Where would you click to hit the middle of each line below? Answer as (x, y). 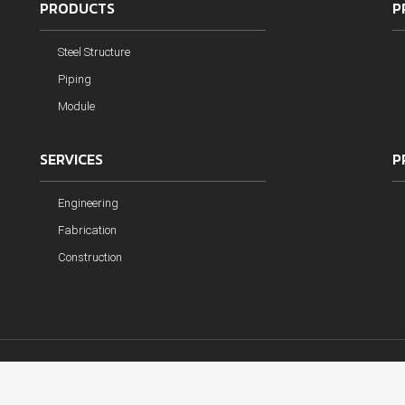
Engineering (88, 203)
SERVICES (71, 159)
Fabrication (87, 230)
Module (76, 106)
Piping (75, 79)
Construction (90, 257)
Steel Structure (94, 52)
